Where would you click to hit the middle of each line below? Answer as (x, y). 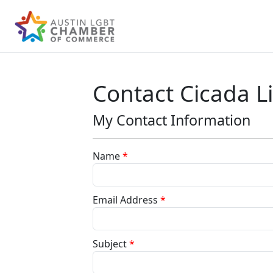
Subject (110, 244)
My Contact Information (172, 120)
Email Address (125, 200)
